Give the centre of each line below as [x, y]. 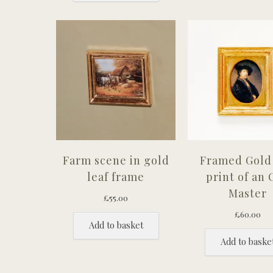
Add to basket [116, 225]
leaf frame [116, 176]
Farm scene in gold [116, 160]
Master [247, 193]
